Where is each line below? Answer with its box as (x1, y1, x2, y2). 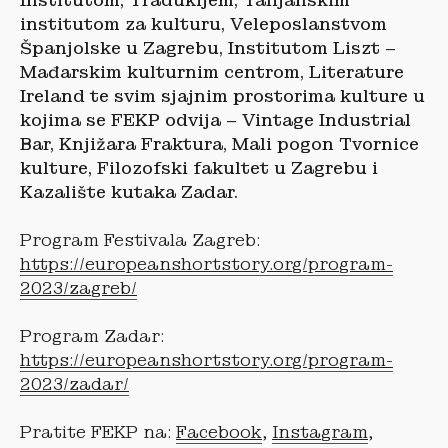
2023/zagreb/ (20, 277, 137, 299)
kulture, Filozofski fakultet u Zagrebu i (20, 157, 378, 179)
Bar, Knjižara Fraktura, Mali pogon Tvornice (20, 133, 419, 155)
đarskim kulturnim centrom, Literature (48, 61, 404, 83)
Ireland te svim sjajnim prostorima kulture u (20, 85, 425, 107)
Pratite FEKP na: (20, 421, 176, 443)
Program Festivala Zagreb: (20, 229, 260, 251)
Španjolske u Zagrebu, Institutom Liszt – (20, 37, 396, 59)
